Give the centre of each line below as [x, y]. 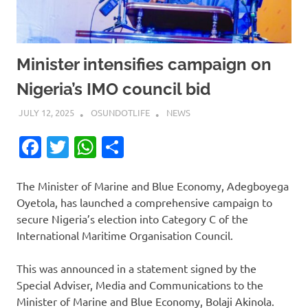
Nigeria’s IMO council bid [113, 89]
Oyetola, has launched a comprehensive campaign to [144, 202]
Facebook [89, 147]
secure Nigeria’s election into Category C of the [132, 219]
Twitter [104, 147]
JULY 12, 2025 [46, 113]
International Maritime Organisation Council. [125, 235]
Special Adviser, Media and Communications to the [140, 285]
